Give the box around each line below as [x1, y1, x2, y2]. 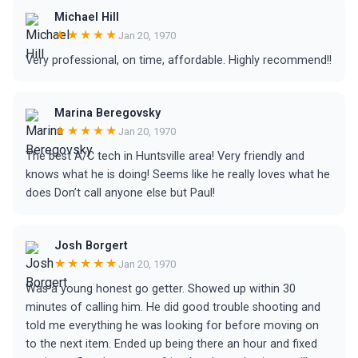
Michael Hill [54, 10, 119, 24]
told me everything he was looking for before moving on [26, 319, 319, 332]
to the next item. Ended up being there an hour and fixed [26, 337, 317, 351]
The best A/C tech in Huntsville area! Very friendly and [26, 149, 304, 163]
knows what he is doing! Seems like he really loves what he [26, 168, 330, 181]
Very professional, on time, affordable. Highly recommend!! [26, 54, 332, 67]
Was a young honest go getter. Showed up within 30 [26, 282, 296, 296]
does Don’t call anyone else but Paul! [26, 186, 215, 200]
